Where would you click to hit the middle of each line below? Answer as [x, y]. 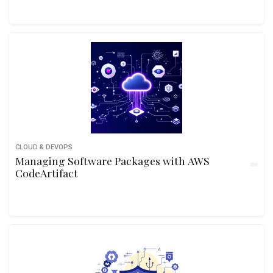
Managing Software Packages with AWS [112, 161]
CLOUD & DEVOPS [44, 147]
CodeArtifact [47, 173]
